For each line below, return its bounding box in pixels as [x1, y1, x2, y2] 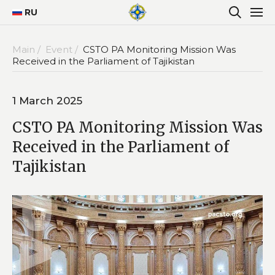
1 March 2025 [12, 94, 82, 107]
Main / [12, 43, 43, 55]
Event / [45, 43, 80, 55]
